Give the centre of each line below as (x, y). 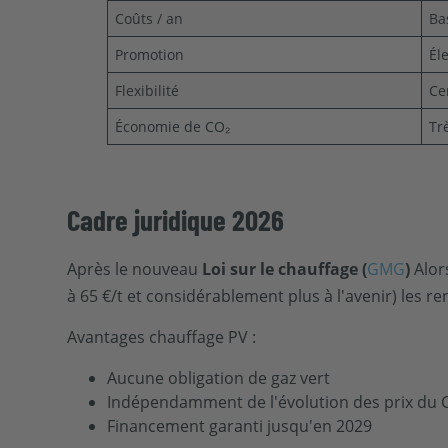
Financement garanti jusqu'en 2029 (240, 425)
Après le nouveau (135, 268)
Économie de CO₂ (173, 126)
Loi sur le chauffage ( (285, 268)
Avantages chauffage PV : (162, 337)
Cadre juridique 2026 (176, 219)
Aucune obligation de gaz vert (219, 377)
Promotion (150, 54)
